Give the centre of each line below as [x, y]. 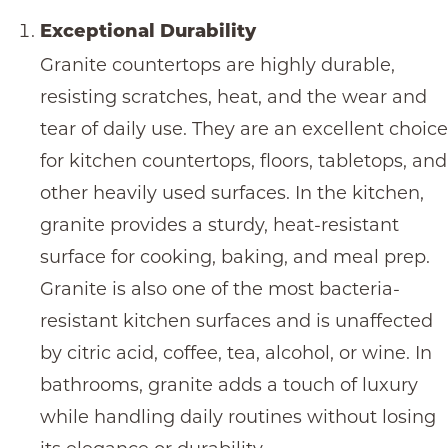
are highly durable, [308, 64]
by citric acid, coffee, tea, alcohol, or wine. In [236, 352]
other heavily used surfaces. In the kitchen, [232, 192]
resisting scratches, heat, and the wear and [233, 96]
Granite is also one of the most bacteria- [220, 288]
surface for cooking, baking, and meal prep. [235, 256]
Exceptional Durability [148, 32]
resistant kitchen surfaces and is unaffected [236, 320]
